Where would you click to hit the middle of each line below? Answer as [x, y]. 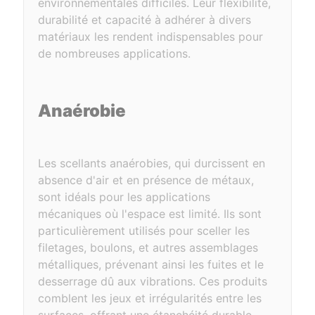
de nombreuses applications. [115, 53]
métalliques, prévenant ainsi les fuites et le [151, 264]
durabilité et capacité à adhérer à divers [145, 20]
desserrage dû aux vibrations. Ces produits [153, 281]
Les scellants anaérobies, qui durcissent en [152, 163]
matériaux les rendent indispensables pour [151, 37]
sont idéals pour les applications [124, 197]
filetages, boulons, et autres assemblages [148, 247]
